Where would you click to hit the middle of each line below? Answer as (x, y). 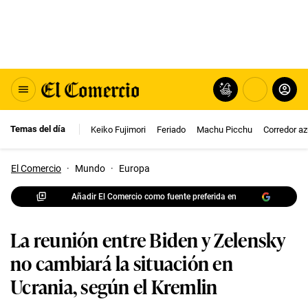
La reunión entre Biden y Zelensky (148, 239)
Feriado (171, 129)
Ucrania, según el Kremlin (114, 286)
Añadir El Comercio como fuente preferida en (154, 196)
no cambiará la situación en (122, 262)
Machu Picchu (224, 129)
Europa (134, 168)
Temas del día (38, 129)
